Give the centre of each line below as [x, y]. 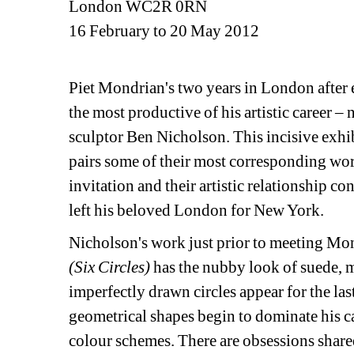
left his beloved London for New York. [197, 211]
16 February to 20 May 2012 [164, 31]
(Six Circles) [110, 267]
